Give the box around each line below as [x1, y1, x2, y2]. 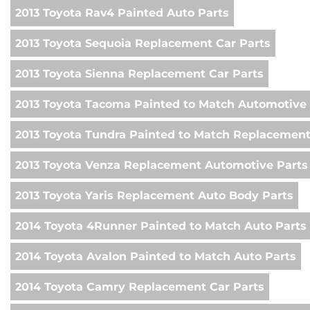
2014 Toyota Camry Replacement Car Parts [15, 280, 264, 294]
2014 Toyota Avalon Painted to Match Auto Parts [15, 250, 296, 264]
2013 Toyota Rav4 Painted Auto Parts [15, 6, 229, 20]
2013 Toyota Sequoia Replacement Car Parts [15, 37, 271, 51]
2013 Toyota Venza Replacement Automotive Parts [15, 158, 308, 172]
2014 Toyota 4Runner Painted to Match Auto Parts [15, 219, 307, 233]
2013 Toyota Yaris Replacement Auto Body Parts [15, 189, 293, 203]
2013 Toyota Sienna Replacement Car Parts [15, 67, 264, 81]
